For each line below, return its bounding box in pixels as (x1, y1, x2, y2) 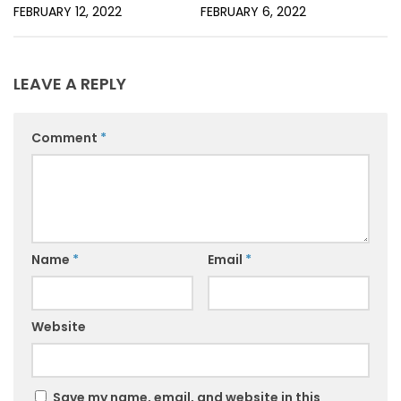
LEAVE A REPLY (13, 72, 126, 95)
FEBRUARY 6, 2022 (200, 3, 306, 21)
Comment (31, 128, 100, 147)
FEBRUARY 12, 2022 (13, 3, 122, 21)
